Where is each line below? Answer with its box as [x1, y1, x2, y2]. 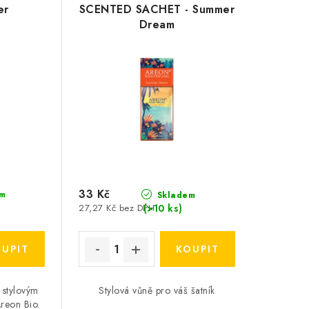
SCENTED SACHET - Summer [79, 1, 235, 17]
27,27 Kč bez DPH [79, 201, 155, 215]
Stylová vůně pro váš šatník [99, 283, 215, 298]
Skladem [154, 188, 196, 201]
